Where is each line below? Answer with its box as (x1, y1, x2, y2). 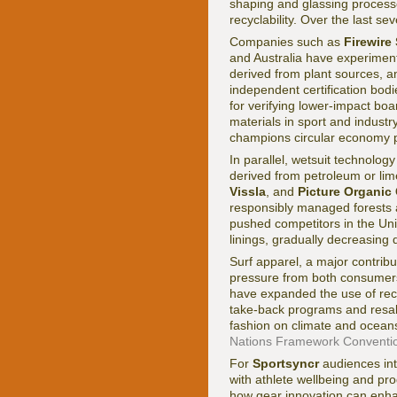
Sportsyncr (253, 356, 319, 371)
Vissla (230, 184, 266, 199)
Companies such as (230, 35, 344, 50)
